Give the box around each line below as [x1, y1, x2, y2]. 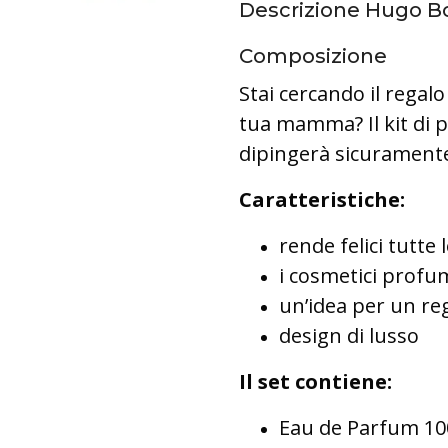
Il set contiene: [239, 368, 392, 395]
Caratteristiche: [239, 186, 405, 213]
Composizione [239, 44, 387, 68]
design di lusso [279, 322, 419, 349]
